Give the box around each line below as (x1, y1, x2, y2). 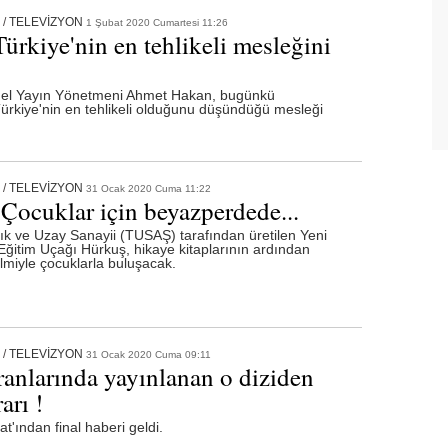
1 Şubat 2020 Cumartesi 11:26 (85, 16, 228, 28)
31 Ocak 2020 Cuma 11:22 (85, 182, 211, 194)
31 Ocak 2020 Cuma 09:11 (85, 348, 211, 360)
